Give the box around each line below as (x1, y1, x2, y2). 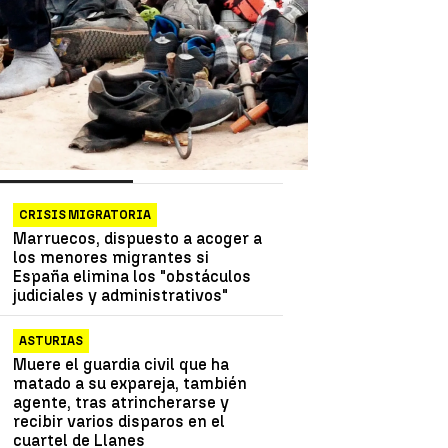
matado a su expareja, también (13, 373, 248, 393)
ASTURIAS (19, 333, 84, 348)
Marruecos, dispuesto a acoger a (13, 228, 263, 248)
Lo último (149, 149, 234, 174)
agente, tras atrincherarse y (13, 392, 230, 412)
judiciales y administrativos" (13, 285, 229, 305)
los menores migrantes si (13, 247, 210, 267)
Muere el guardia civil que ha (13, 354, 230, 374)
